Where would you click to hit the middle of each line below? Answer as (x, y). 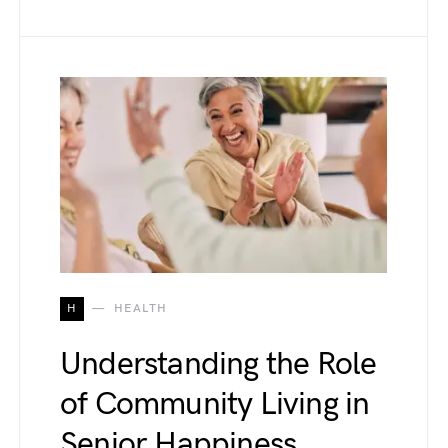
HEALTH (140, 308)
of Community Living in (215, 404)
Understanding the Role (218, 364)
